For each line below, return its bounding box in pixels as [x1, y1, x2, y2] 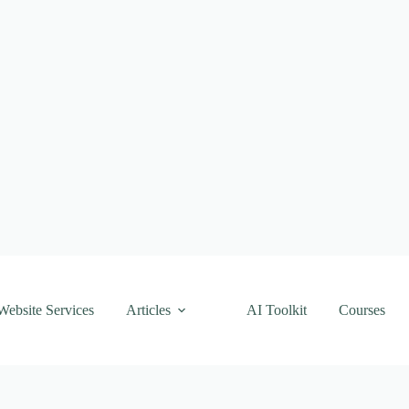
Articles [125, 302, 171, 318]
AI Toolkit [246, 302, 307, 318]
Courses [338, 302, 385, 318]
